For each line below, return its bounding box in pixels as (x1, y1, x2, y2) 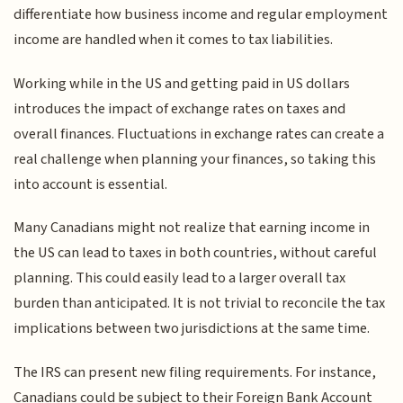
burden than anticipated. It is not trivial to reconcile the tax (13, 292, 386, 315)
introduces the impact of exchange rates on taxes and (13, 97, 346, 120)
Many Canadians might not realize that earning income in (13, 217, 371, 239)
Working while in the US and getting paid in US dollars (13, 72, 351, 94)
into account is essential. (13, 173, 168, 195)
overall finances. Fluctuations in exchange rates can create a (13, 122, 385, 145)
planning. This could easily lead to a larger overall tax (13, 267, 346, 290)
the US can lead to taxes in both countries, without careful (13, 242, 378, 264)
